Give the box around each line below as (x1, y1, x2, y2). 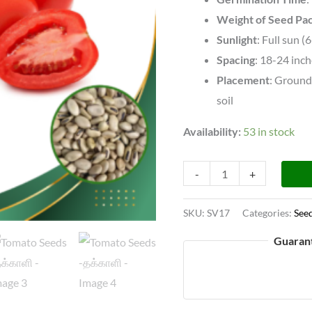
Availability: (183, 125, 242, 139)
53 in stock (243, 125, 295, 139)
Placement (217, 73, 270, 87)
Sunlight (217, 33, 258, 47)
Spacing (217, 53, 256, 67)
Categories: (242, 207, 295, 219)
